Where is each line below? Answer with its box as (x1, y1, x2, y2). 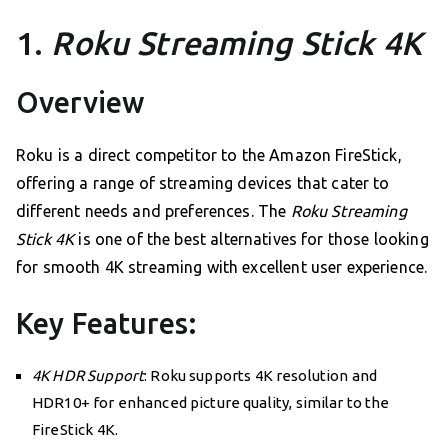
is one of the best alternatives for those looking (74, 230, 429, 249)
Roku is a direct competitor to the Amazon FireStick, (16, 146, 402, 165)
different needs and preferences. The (16, 202, 291, 221)
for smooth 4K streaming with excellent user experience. (16, 258, 428, 277)
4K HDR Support (32, 367, 145, 385)
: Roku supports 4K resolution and (144, 367, 378, 385)
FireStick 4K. (32, 421, 118, 439)
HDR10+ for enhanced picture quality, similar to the (32, 394, 390, 412)
